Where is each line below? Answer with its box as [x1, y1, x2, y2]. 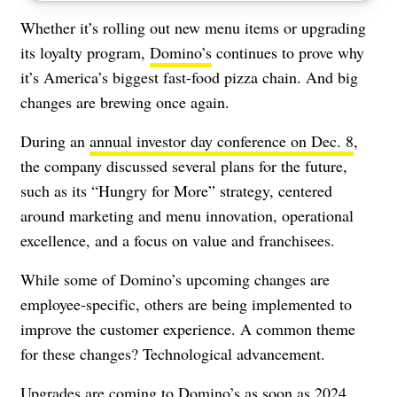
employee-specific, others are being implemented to [20, 292, 352, 315]
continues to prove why [212, 41, 364, 63]
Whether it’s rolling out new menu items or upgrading [20, 16, 366, 38]
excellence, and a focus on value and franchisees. [20, 229, 335, 251]
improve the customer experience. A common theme [20, 317, 355, 339]
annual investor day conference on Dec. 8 [90, 129, 354, 152]
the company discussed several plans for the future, [20, 154, 347, 176]
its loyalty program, [20, 41, 150, 63]
